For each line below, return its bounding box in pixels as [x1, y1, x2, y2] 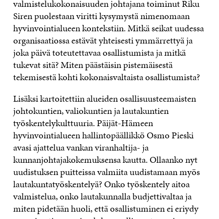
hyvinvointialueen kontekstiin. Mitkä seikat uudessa [13, 21, 204, 35]
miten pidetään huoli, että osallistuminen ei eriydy [13, 201, 198, 215]
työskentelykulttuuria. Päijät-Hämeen [13, 116, 153, 130]
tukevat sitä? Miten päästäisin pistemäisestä [13, 58, 173, 71]
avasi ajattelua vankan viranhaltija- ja [13, 140, 149, 154]
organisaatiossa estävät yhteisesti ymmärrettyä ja [13, 33, 193, 47]
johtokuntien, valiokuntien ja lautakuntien [13, 104, 169, 117]
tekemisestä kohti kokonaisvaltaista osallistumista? [13, 70, 200, 84]
